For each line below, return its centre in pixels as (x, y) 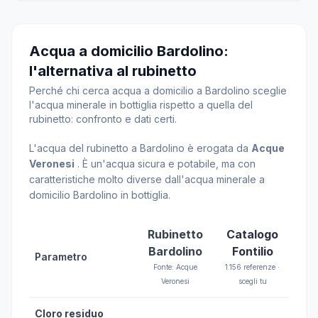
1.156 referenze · (252, 267)
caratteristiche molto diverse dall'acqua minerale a (147, 179)
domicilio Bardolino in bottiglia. (100, 195)
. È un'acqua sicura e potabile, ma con (165, 164)
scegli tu (252, 281)
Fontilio (252, 251)
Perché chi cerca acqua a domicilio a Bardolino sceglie (158, 91)
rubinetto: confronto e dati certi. (103, 119)
